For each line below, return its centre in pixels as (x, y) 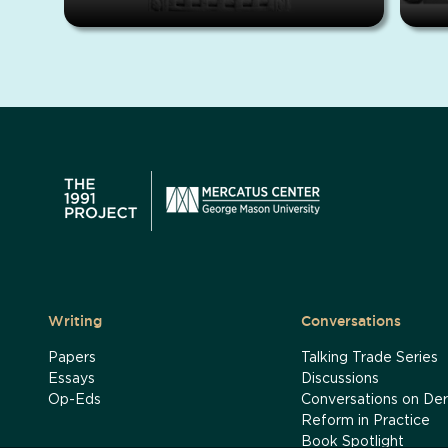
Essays (71, 379)
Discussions (339, 379)
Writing (75, 321)
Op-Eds (74, 400)
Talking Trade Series (369, 358)
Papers (72, 358)
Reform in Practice (365, 421)
